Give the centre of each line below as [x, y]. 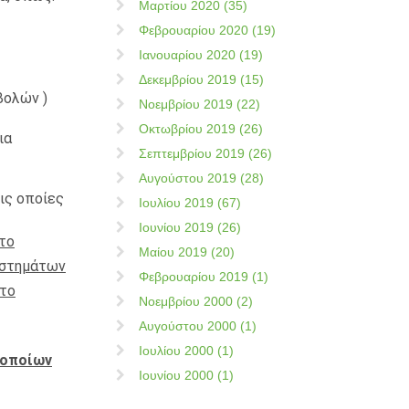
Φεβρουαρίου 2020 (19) [207, 30]
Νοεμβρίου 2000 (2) [196, 301]
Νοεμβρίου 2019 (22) [199, 104]
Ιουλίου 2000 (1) [186, 351]
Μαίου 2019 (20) [187, 252]
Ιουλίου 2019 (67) [190, 203]
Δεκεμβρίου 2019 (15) [201, 79]
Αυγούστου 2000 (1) [198, 326]
